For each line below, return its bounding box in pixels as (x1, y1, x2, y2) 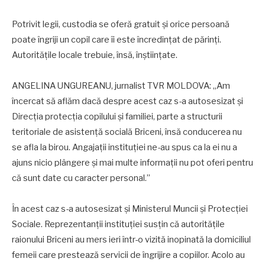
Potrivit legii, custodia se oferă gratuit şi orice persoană (12, 19, 230, 30)
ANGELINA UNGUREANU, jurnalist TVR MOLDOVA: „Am (12, 80, 230, 92)
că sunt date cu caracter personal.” (12, 173, 150, 184)
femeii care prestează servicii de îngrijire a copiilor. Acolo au (12, 250, 245, 261)
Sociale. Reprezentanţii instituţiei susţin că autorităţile (12, 219, 225, 230)
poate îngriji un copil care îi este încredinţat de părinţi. (12, 34, 221, 46)
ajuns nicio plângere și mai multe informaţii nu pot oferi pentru (12, 157, 253, 169)
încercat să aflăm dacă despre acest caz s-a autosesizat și (12, 96, 243, 107)
